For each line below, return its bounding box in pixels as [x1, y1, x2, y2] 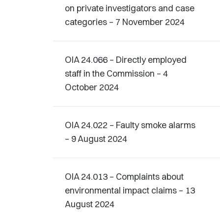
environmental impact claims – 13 [65, 185, 195, 196]
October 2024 [65, 82, 119, 93]
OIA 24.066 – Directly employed [65, 54, 187, 65]
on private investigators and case [65, 2, 194, 14]
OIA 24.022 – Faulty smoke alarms [65, 119, 195, 131]
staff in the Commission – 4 [65, 68, 168, 79]
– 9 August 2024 [65, 133, 127, 144]
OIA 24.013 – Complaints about [65, 171, 184, 182]
